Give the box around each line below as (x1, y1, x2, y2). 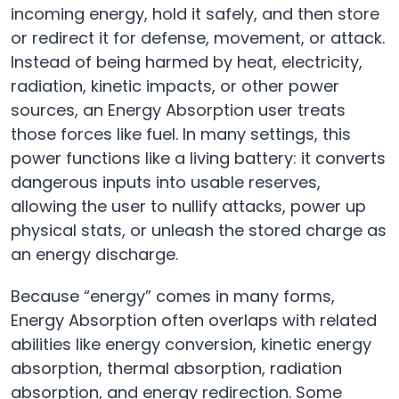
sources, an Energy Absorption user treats (11, 99, 346, 122)
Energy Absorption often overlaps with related (11, 309, 377, 332)
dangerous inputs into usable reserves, (11, 171, 321, 194)
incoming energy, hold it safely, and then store (11, 3, 379, 26)
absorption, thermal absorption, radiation (11, 357, 342, 380)
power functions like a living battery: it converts (11, 147, 386, 170)
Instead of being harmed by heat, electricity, (11, 51, 362, 74)
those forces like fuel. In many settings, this (11, 123, 351, 146)
